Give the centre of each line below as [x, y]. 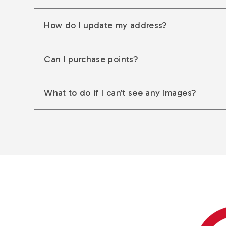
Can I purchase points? [91, 59]
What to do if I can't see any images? [120, 93]
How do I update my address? [106, 25]
